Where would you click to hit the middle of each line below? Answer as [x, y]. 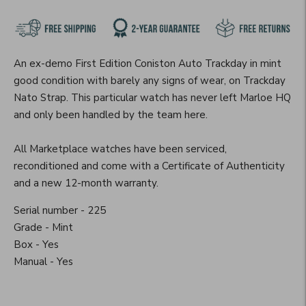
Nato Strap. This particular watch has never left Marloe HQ [152, 98]
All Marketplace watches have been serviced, [120, 149]
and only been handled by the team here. [112, 115]
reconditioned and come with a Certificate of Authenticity [149, 166]
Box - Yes [36, 245]
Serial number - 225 [60, 211]
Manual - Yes [43, 262]
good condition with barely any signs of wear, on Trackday [150, 81]
